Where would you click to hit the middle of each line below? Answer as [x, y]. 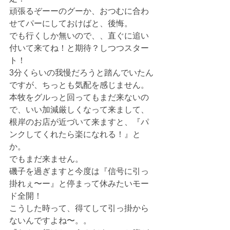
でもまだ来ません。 [46, 159]
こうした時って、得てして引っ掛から [79, 208]
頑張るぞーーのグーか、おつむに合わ [79, 11]
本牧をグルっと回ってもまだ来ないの [79, 97]
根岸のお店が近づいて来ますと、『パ [79, 122]
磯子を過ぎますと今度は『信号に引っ [79, 171]
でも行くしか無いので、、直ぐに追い [79, 36]
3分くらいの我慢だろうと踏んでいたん [81, 73]
